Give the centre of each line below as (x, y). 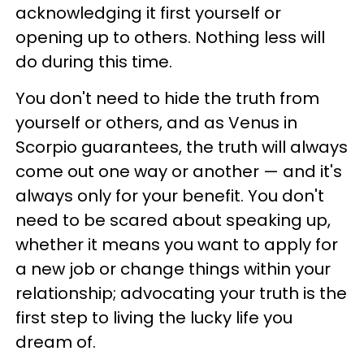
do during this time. (96, 61)
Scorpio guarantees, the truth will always (182, 147)
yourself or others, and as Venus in (156, 122)
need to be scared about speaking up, (173, 220)
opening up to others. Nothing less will (170, 37)
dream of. (60, 342)
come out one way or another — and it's (179, 171)
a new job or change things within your (173, 269)
